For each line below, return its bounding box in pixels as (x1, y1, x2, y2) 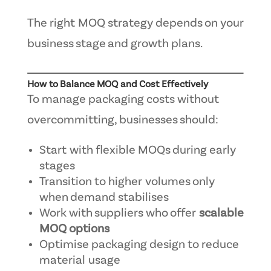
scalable (198, 207, 243, 220)
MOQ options (39, 223, 109, 235)
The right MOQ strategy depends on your (27, 17, 244, 30)
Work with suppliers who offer (39, 207, 199, 220)
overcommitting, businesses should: (27, 114, 218, 126)
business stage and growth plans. (27, 38, 203, 50)
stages (39, 160, 75, 172)
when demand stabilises (39, 191, 169, 204)
